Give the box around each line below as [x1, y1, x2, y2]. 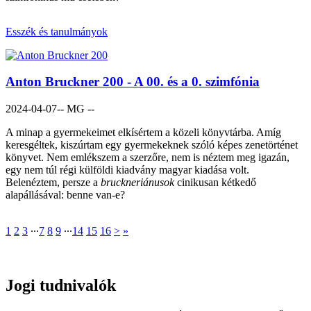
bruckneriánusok [101, 176, 174, 188]
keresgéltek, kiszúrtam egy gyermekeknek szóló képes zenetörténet [6, 138, 298, 151]
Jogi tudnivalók [6, 276, 116, 294]
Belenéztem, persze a [6, 176, 101, 188]
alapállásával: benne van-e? [6, 188, 125, 201]
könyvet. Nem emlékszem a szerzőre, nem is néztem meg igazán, [6, 151, 289, 163]
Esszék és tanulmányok [6, 25, 108, 37]
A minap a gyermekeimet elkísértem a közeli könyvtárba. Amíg [6, 126, 281, 138]
